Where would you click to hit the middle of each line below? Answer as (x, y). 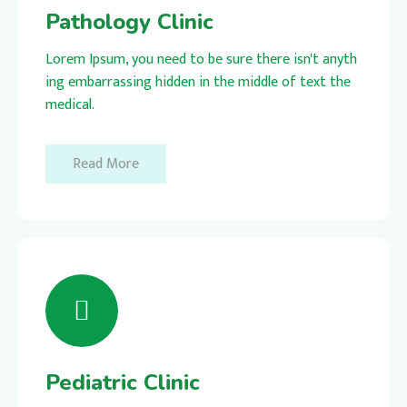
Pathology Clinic (129, 21)
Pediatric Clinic (123, 382)
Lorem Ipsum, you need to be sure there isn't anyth (201, 59)
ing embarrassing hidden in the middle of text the (198, 82)
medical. (70, 104)
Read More (106, 164)
